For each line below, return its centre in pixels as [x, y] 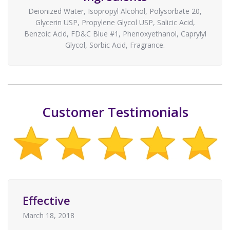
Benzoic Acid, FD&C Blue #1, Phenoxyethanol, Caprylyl [115, 34]
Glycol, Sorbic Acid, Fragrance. [115, 45]
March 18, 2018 [49, 215]
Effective [46, 200]
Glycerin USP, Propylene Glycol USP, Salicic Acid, [115, 23]
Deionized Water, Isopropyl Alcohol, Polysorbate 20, [115, 11]
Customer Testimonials [115, 112]
